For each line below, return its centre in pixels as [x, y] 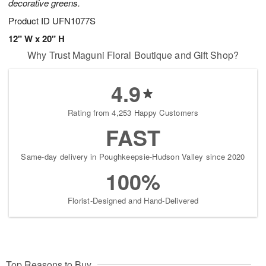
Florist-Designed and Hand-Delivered [133, 201]
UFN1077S [74, 21]
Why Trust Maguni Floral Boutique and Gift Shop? [133, 55]
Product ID [30, 21]
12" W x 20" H [37, 39]
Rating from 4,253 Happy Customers [133, 113]
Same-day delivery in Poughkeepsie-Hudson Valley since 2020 [133, 157]
